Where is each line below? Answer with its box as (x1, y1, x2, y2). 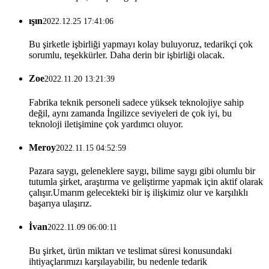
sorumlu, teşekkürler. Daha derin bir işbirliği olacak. (29, 50, 225, 60)
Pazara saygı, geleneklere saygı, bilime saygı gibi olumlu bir (29, 166, 255, 177)
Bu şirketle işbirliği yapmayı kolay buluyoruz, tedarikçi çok (29, 39, 253, 49)
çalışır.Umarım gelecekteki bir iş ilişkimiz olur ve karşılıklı (29, 187, 248, 198)
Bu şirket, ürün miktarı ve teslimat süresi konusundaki (29, 245, 232, 256)
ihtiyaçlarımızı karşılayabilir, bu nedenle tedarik (29, 256, 207, 267)
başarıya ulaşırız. (29, 198, 92, 209)
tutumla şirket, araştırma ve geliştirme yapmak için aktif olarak (29, 177, 263, 187)
